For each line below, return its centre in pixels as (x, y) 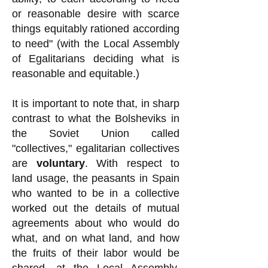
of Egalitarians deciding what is (96, 59)
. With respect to (132, 163)
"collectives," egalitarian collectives (96, 148)
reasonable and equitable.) (76, 74)
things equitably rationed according (96, 29)
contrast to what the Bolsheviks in (96, 118)
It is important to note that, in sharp (96, 103)
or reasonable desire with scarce (96, 14)
